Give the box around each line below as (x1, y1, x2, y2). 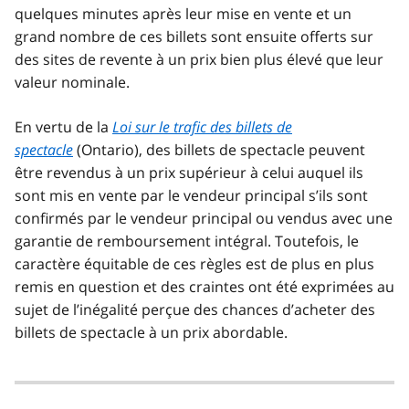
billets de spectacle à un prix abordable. (15, 321, 288, 342)
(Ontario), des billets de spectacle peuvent (73, 139, 365, 160)
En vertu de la (15, 116, 112, 137)
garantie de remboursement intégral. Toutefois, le (15, 230, 359, 251)
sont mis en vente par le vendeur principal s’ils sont (15, 184, 368, 205)
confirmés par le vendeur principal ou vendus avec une (15, 207, 393, 228)
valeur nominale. (15, 71, 130, 92)
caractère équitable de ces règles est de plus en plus (15, 253, 374, 274)
